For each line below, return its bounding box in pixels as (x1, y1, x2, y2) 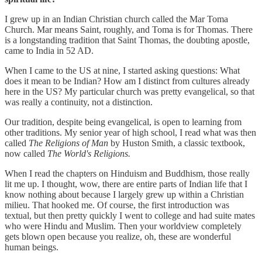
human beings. (5, 242, 58, 252)
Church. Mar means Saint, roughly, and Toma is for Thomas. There (5, 24, 253, 35)
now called (5, 148, 47, 158)
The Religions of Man (29, 137, 108, 148)
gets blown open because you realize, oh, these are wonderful (5, 231, 231, 242)
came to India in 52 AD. (5, 45, 94, 56)
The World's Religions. (47, 148, 130, 158)
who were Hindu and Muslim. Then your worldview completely (5, 220, 242, 231)
